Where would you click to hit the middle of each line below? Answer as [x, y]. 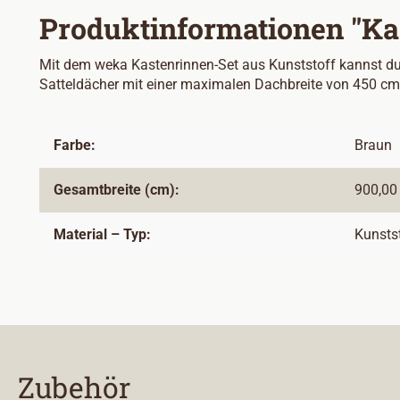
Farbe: [75, 146]
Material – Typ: [102, 235]
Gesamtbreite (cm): [117, 190]
